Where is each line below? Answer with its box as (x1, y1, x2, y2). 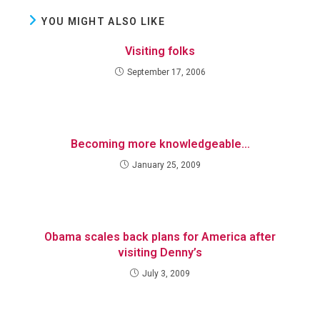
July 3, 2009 (142, 269, 190, 279)
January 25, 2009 (131, 160, 201, 171)
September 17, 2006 (126, 67, 206, 78)
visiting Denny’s (118, 246, 202, 260)
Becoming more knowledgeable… (70, 137, 250, 151)
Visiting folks (125, 44, 195, 59)
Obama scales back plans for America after (44, 230, 276, 244)
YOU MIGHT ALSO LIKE (41, 16, 166, 28)
